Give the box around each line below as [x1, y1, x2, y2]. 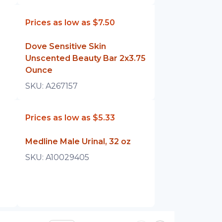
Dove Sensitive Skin [25, 42, 107, 51]
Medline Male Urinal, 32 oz [25, 137, 131, 146]
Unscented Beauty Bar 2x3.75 [25, 54, 146, 63]
